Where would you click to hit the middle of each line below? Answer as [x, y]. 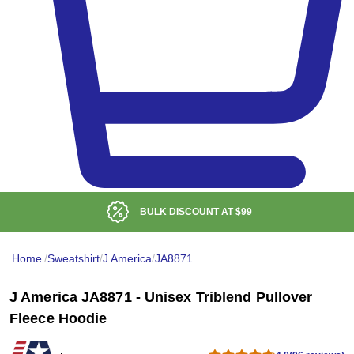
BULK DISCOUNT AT [188, 212]
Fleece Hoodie [58, 319]
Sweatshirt [73, 259]
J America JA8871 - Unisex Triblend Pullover [161, 298]
